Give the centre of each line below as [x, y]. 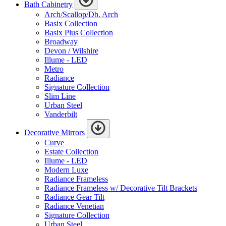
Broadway [61, 41]
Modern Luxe [66, 169]
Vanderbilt [61, 114]
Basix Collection [71, 23]
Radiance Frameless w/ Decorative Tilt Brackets [121, 188]
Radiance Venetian [74, 206]
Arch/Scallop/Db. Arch [81, 14]
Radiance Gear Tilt [74, 197]
